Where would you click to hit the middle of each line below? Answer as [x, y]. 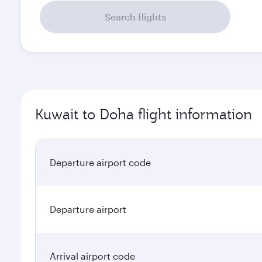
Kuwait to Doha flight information [144, 114]
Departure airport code [100, 162]
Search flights [135, 17]
